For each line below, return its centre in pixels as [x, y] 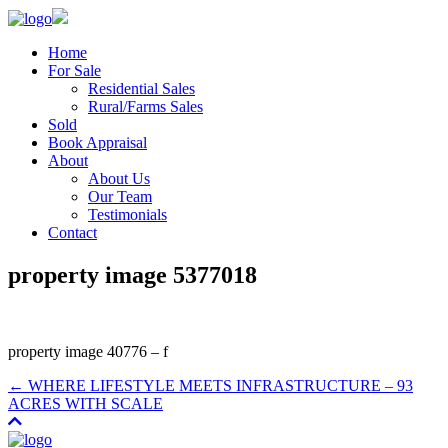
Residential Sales [141, 88]
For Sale [74, 70]
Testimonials [127, 214]
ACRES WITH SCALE [85, 403]
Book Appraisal [97, 142]
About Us [119, 178]
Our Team [120, 196]
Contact [72, 232]
